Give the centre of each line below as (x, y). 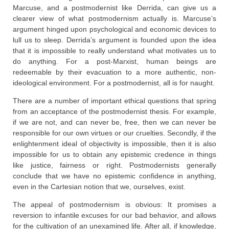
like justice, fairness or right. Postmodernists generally (114, 165)
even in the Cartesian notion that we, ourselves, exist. (99, 187)
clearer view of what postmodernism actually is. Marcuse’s (114, 19)
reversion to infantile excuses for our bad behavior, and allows (114, 215)
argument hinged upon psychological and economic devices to (114, 29)
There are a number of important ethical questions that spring (114, 101)
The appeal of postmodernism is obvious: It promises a (114, 205)
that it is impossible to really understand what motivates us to (114, 51)
